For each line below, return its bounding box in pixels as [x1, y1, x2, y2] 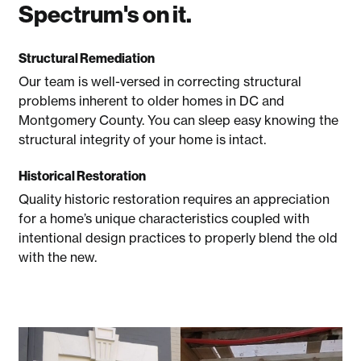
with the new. [19, 249, 98, 266]
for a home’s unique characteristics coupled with [19, 210, 310, 227]
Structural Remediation [19, 49, 156, 66]
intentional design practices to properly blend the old [19, 230, 338, 247]
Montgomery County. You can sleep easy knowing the [19, 111, 339, 128]
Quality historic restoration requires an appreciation [19, 191, 330, 208]
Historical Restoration [19, 168, 147, 185]
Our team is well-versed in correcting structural [19, 73, 302, 89]
